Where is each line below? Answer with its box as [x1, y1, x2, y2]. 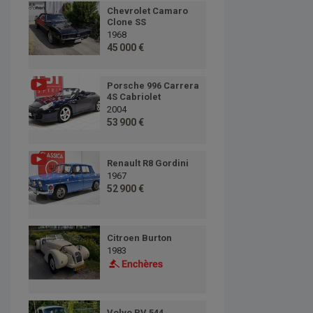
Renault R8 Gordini [106, 158, 189, 169]
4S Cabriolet [106, 92, 161, 103]
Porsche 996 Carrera [106, 80, 199, 92]
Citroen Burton [106, 233, 172, 244]
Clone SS [106, 17, 146, 28]
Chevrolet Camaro [106, 6, 188, 17]
